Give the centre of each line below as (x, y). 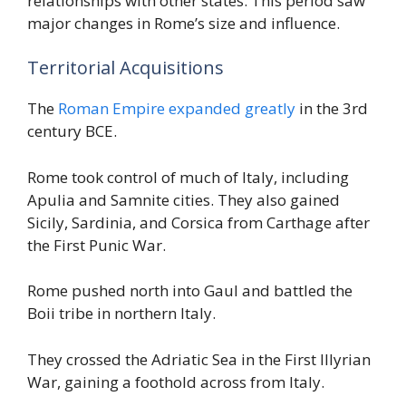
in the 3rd (332, 109)
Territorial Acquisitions (126, 68)
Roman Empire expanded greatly (177, 109)
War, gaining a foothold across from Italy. (176, 382)
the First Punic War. (97, 245)
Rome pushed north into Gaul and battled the (190, 291)
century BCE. (72, 131)
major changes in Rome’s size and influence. (184, 23)
